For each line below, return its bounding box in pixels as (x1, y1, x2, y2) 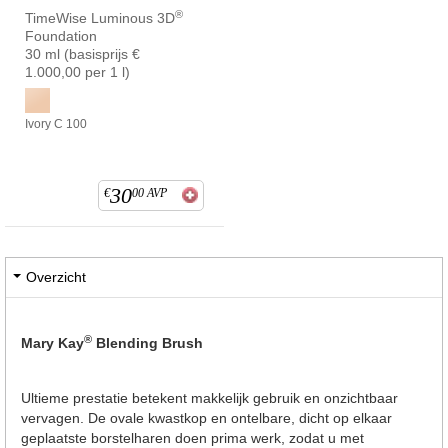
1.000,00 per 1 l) (25, 63, 130, 80)
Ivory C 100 (25, 116, 87, 131)
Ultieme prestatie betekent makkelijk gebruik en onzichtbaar (21, 389, 398, 406)
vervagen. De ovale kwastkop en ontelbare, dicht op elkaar (21, 409, 392, 426)
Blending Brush (92, 334, 203, 351)
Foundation (25, 27, 97, 44)
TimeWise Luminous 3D (25, 9, 175, 26)
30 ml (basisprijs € (25, 45, 140, 62)
